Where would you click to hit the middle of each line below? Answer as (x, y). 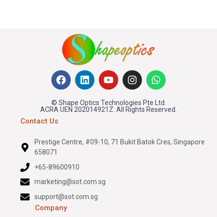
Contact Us (39, 121)
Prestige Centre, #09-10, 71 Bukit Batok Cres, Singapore (120, 142)
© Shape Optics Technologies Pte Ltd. (108, 103)
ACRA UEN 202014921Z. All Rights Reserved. (108, 110)
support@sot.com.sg (66, 196)
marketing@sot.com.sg (70, 182)
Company (51, 208)
